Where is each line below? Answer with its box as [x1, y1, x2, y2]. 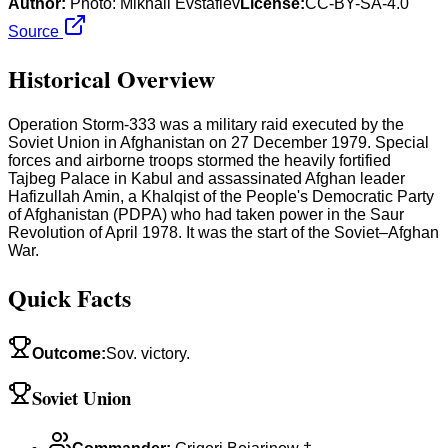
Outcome [32, 344, 101, 362]
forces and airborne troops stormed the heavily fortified [8, 151, 391, 169]
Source [8, 22, 63, 40]
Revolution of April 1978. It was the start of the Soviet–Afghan [8, 223, 439, 241]
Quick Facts [8, 279, 131, 315]
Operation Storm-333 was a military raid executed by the [8, 115, 404, 133]
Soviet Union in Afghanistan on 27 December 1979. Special [8, 133, 429, 151]
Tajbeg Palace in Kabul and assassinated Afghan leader [8, 169, 405, 187]
